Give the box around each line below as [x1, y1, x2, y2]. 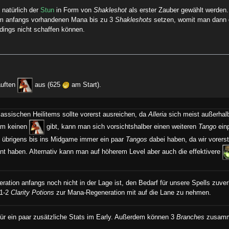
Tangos [126, 136, 148, 144]
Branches [176, 214, 205, 221]
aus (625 [33, 81, 63, 89]
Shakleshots [115, 16, 152, 24]
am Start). [70, 81, 102, 89]
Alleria [148, 111, 167, 119]
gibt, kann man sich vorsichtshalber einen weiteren [44, 123, 199, 131]
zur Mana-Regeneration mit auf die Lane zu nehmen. [54, 189, 212, 197]
